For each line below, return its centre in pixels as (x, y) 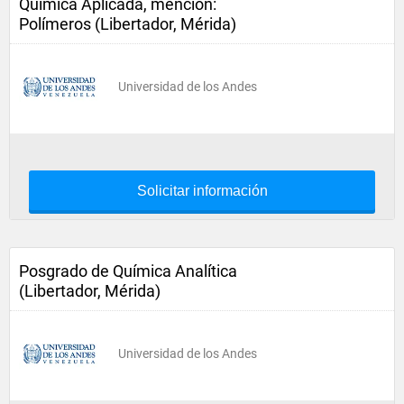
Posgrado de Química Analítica (128, 271)
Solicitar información (202, 191)
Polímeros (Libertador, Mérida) (128, 24)
